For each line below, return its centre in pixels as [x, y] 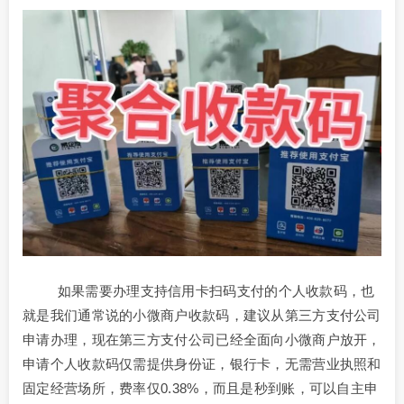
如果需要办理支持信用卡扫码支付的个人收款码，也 [199, 291]
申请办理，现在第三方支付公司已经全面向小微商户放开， [202, 340]
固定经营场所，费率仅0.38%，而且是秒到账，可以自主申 [201, 389]
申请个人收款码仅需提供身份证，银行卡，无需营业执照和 [202, 364]
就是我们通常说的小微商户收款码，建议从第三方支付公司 [202, 316]
